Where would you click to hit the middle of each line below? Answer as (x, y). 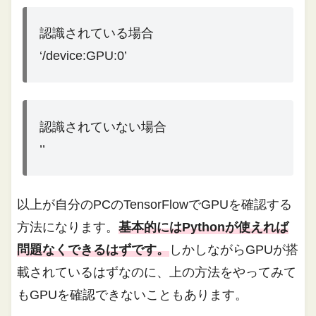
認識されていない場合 (103, 127)
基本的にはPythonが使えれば (204, 227)
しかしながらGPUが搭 (234, 250)
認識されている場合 (97, 34)
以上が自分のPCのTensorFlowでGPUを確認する (155, 205)
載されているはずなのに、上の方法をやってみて (157, 273)
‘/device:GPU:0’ (84, 56)
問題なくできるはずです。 (93, 250)
